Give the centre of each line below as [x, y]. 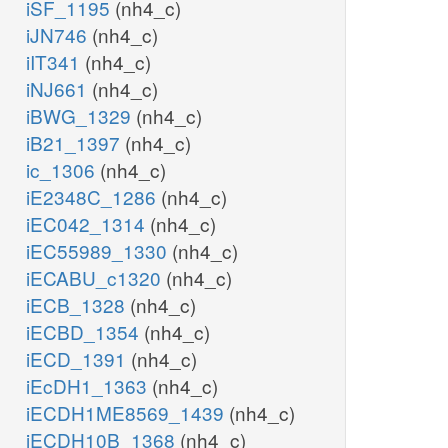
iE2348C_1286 [93, 197]
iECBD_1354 [85, 332]
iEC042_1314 [88, 224]
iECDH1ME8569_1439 [127, 413]
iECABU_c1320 [96, 278]
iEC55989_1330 [99, 251]
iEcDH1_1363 [89, 386]
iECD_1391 [78, 359]
